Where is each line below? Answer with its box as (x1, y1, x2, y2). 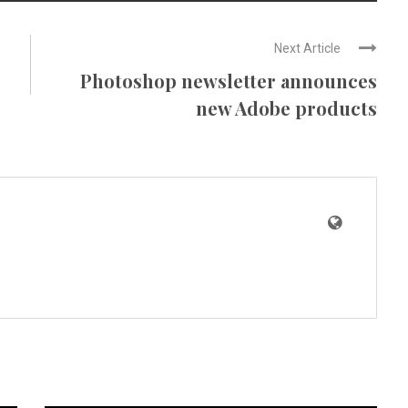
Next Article (274, 41, 341, 56)
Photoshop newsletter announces (80, 68, 377, 93)
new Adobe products (196, 96, 377, 120)
